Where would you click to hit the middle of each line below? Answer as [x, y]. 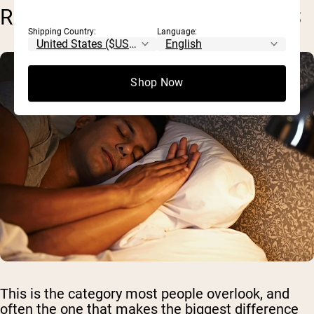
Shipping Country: [62, 31]
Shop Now [157, 83]
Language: [177, 31]
